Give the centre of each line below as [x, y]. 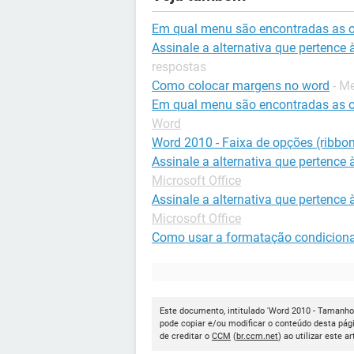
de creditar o [186, 336]
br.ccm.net [257, 336]
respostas [179, 67]
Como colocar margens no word [241, 86]
